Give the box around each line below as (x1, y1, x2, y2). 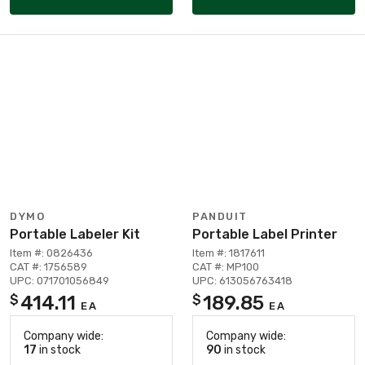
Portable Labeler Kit (10, 226, 140, 242)
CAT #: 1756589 (10, 260, 87, 273)
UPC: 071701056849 (10, 274, 109, 287)
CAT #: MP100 (192, 260, 259, 273)
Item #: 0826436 (10, 246, 93, 259)
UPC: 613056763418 (192, 274, 292, 287)
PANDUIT (192, 209, 248, 222)
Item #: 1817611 (192, 246, 265, 259)
